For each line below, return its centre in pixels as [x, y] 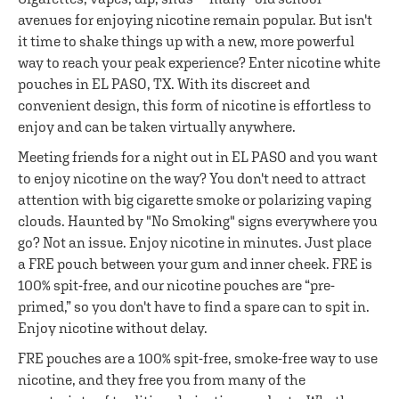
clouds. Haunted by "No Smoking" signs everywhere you [198, 221]
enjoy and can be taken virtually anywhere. [157, 126]
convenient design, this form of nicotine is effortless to [195, 105]
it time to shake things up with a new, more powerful [186, 41]
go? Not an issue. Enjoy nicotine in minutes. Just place [195, 242]
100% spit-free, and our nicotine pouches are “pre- [176, 285]
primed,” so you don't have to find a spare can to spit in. [194, 306]
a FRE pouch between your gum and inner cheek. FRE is [195, 264]
